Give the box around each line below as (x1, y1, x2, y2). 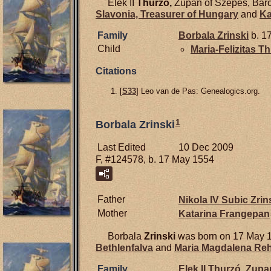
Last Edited (97, 142, 146, 152)
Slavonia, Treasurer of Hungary (96, 8, 238, 19)
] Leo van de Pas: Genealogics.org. (136, 87, 260, 96)
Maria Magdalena (174, 242, 254, 253)
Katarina (178, 208, 220, 219)
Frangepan (220, 208, 270, 219)
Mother (97, 207, 127, 218)
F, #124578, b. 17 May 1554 (96, 154, 214, 165)
